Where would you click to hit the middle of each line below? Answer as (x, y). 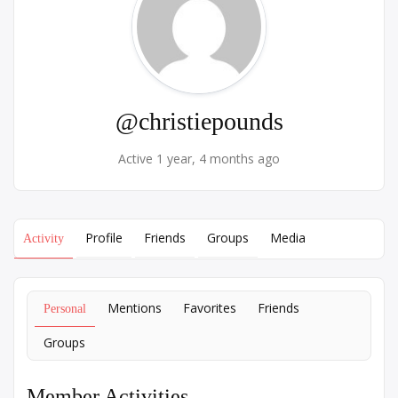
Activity (44, 239)
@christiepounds (199, 121)
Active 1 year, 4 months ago (199, 159)
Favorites (210, 308)
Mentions (135, 308)
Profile (104, 238)
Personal (65, 309)
